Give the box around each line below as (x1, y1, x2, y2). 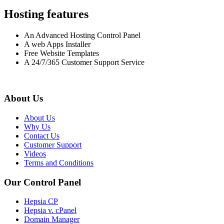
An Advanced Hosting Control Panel (24, 30, 140, 39)
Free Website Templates (24, 48, 99, 57)
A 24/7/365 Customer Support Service (24, 57, 144, 66)
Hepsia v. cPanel (24, 206, 76, 215)
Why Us (24, 122, 50, 131)
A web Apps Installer (24, 39, 90, 48)
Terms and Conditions (24, 158, 93, 167)
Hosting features (4, 7, 88, 20)
